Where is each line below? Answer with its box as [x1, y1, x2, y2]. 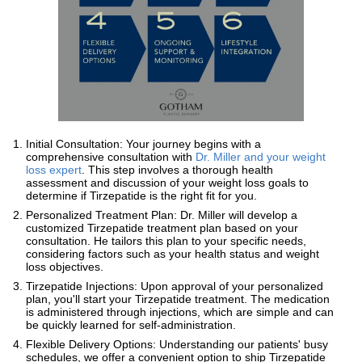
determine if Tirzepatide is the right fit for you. [26, 188, 257, 202]
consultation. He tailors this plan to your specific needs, [26, 234, 306, 247]
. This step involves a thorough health [82, 162, 273, 176]
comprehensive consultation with [26, 149, 196, 163]
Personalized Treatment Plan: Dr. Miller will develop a [26, 208, 297, 221]
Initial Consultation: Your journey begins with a [26, 137, 261, 150]
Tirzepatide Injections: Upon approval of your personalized [26, 279, 323, 293]
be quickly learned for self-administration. [26, 318, 236, 331]
